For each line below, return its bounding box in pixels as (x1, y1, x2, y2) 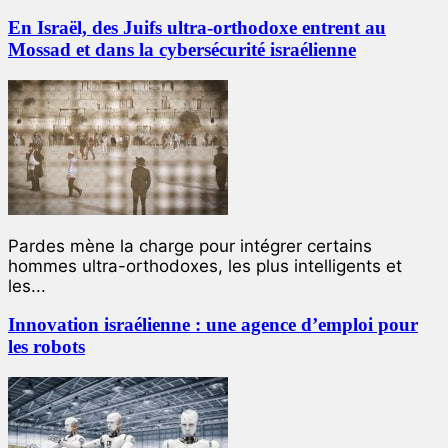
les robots (8, 336, 85, 358)
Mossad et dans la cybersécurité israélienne (8, 38, 356, 60)
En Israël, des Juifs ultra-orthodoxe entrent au (8, 16, 386, 38)
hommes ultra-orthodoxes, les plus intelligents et (8, 255, 402, 276)
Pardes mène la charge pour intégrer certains (8, 235, 372, 256)
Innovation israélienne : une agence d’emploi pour (8, 314, 418, 336)
